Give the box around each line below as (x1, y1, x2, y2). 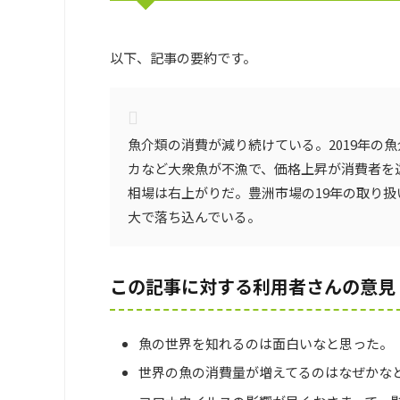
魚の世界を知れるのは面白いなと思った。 (138, 333, 393, 353)
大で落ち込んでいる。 (128, 207, 261, 226)
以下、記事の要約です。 (110, 48, 256, 67)
